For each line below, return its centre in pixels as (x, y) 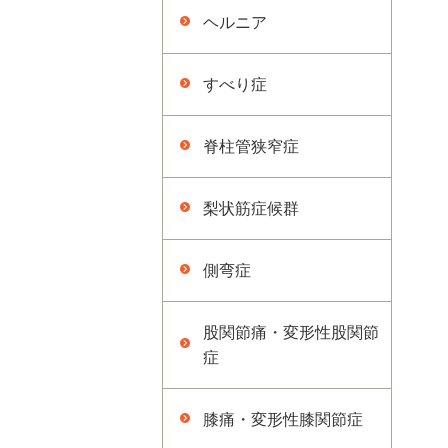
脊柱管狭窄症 (251, 146)
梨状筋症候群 (251, 208)
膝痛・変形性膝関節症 (283, 419)
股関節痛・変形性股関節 (291, 332)
